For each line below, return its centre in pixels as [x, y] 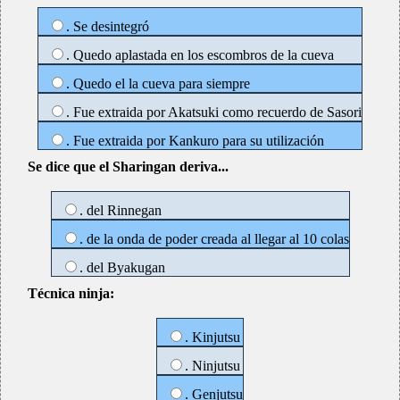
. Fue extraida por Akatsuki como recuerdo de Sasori [214, 112]
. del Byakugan [122, 267]
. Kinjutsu [212, 337]
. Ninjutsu [212, 366]
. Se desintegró [108, 26]
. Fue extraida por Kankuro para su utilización [195, 141]
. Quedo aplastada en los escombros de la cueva [200, 55]
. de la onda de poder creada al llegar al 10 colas [214, 239]
